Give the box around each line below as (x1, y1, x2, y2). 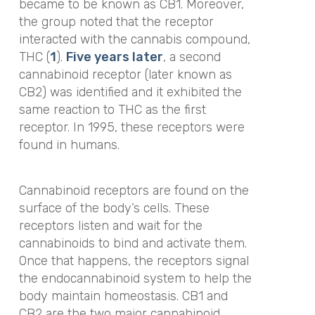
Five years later (65, 49, 163, 65)
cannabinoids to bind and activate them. (18, 235, 247, 251)
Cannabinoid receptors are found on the (18, 182, 249, 198)
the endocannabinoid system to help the (18, 270, 252, 286)
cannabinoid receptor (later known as (18, 67, 232, 83)
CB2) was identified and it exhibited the (18, 84, 242, 101)
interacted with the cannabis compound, (18, 32, 250, 48)
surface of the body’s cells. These (18, 200, 210, 216)
